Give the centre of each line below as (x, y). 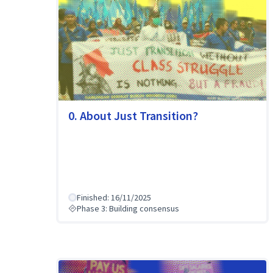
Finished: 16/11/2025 (114, 198)
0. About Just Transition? (133, 115)
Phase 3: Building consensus (128, 209)
